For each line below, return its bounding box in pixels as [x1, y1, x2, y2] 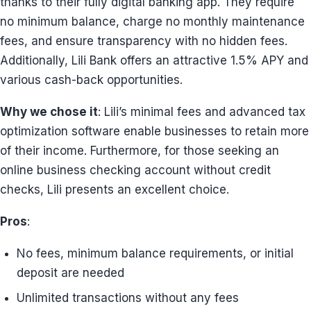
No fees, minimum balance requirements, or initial [17, 246, 294, 260]
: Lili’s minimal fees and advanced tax [98, 105, 305, 119]
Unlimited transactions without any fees [17, 291, 239, 305]
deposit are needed [17, 266, 124, 280]
